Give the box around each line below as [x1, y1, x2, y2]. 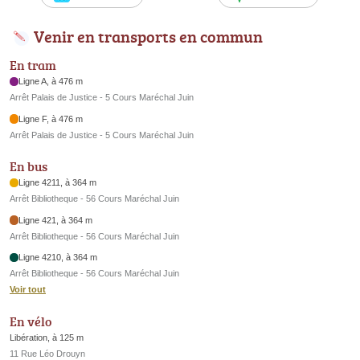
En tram [10, 56, 56, 75]
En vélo [10, 312, 51, 330]
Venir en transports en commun [34, 25, 263, 48]
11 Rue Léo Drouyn [10, 348, 85, 358]
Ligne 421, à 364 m [18, 215, 93, 225]
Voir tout [10, 284, 46, 295]
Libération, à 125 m [10, 332, 84, 342]
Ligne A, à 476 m [18, 76, 84, 87]
